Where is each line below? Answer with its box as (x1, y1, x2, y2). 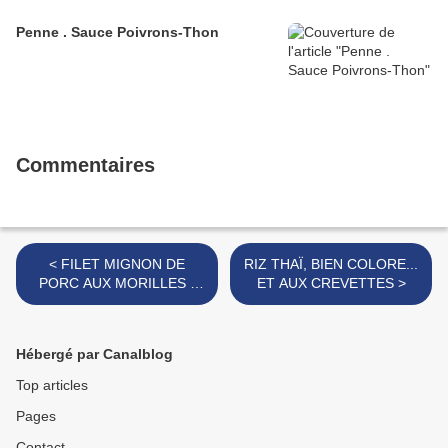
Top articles (16, 377, 88, 394)
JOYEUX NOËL (68, 294, 166, 311)
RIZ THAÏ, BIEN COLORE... (244, 256, 418, 273)
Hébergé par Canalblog (16, 346, 173, 363)
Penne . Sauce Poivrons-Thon (16, 24, 219, 41)
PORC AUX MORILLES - (39, 275, 195, 292)
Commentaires (16, 154, 155, 177)
